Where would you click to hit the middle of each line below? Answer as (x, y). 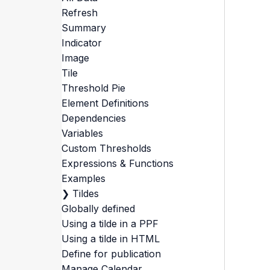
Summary (83, 28)
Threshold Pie (93, 88)
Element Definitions (105, 103)
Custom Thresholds (106, 148)
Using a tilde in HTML (110, 239)
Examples (83, 178)
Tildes (85, 193)
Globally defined (98, 209)
